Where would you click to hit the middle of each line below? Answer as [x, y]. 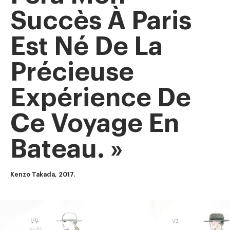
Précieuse [72, 73]
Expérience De [101, 98]
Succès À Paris [101, 21]
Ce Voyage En [95, 124]
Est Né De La [87, 47]
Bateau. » [66, 150]
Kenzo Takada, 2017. [43, 174]
